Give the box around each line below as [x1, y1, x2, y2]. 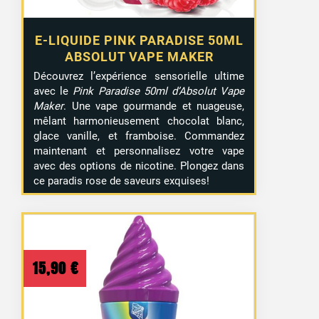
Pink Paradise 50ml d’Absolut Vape [73, 84, 245, 98]
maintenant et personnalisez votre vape [33, 144, 245, 157]
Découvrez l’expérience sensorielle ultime [33, 69, 245, 83]
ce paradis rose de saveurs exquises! [33, 174, 210, 187]
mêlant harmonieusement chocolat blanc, [33, 114, 245, 127]
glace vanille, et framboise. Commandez [33, 129, 245, 142]
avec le [33, 84, 73, 98]
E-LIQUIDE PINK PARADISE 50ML [34, 32, 244, 48]
